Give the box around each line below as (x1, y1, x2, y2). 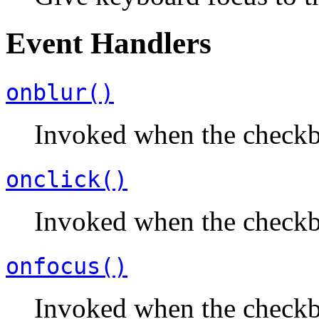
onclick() (6, 166, 127, 192)
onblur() (6, 79, 114, 105)
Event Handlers (6, 26, 211, 60)
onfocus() (6, 253, 127, 279)
